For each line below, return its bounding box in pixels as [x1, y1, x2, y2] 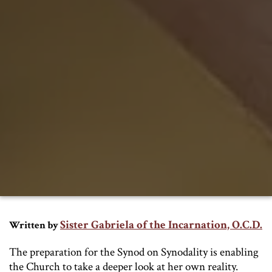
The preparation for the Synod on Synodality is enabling [9, 245, 259, 260]
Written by [9, 219, 58, 233]
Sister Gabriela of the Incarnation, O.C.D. [60, 217, 262, 233]
